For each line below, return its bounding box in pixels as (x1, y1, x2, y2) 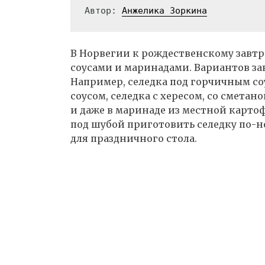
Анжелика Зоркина (122, 5, 207, 17)
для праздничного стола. (70, 132, 197, 145)
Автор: (85, 5, 122, 17)
